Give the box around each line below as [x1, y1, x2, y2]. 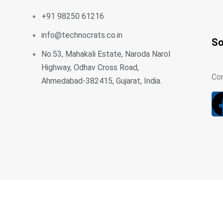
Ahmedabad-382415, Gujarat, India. [41, 76, 162, 86]
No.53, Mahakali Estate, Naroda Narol [41, 49, 170, 59]
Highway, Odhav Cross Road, [41, 62, 139, 72]
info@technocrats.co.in [41, 30, 122, 40]
